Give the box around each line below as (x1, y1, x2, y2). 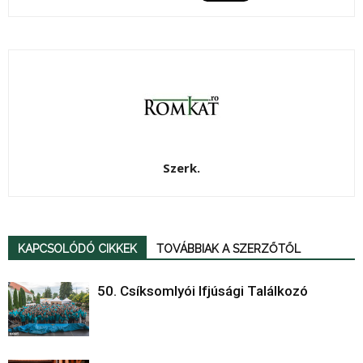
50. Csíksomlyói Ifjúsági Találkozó (97, 283, 308, 300)
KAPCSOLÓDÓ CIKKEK (18, 242, 137, 256)
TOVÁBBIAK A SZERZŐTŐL (156, 242, 301, 256)
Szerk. (163, 160, 200, 177)
